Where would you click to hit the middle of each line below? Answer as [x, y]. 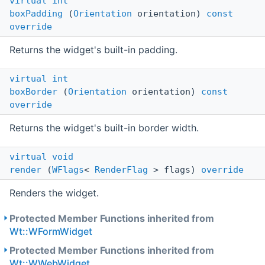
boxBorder [33, 92]
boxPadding [36, 14]
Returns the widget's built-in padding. [93, 50]
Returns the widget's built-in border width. [104, 128]
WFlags [68, 170]
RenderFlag [121, 170]
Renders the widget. [54, 193]
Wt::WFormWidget [51, 232]
